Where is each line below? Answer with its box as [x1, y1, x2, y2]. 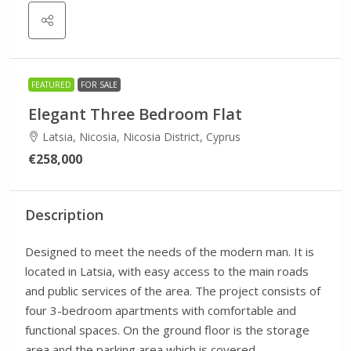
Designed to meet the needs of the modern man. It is [25, 243, 314, 259]
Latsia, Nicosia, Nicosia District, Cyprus [42, 128, 241, 144]
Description [25, 204, 103, 224]
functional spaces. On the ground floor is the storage [25, 321, 309, 338]
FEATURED [31, 78, 71, 90]
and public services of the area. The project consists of [25, 282, 320, 299]
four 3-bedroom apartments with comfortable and [25, 302, 296, 318]
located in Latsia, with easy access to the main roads [25, 262, 309, 279]
